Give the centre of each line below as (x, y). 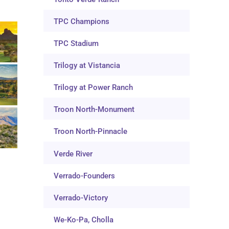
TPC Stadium (76, 43)
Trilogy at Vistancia (87, 66)
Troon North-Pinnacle (91, 132)
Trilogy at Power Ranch (94, 88)
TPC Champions (82, 21)
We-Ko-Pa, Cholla (84, 220)
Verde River (73, 154)
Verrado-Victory (81, 198)
